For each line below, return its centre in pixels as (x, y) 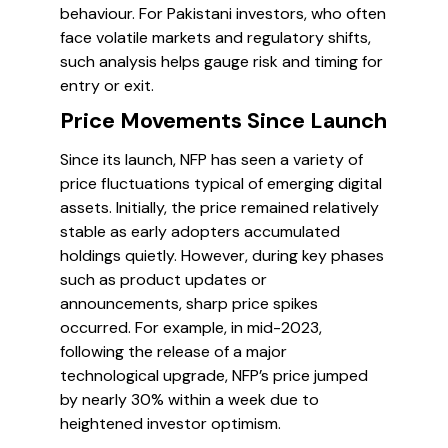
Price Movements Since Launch (223, 120)
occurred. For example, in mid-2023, (191, 327)
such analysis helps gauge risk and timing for (221, 61)
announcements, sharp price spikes (189, 303)
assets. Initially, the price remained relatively (219, 207)
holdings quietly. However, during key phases (222, 255)
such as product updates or (163, 279)
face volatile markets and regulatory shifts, (215, 37)
